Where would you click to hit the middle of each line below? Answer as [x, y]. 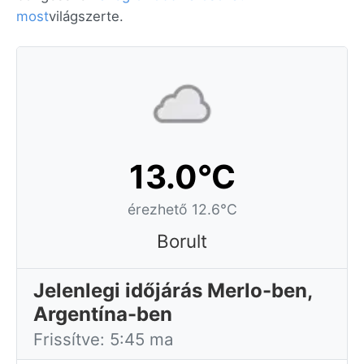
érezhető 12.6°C [182, 209]
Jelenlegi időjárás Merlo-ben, [173, 290]
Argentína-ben [103, 314]
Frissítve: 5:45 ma [104, 339]
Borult [182, 241]
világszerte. [86, 16]
